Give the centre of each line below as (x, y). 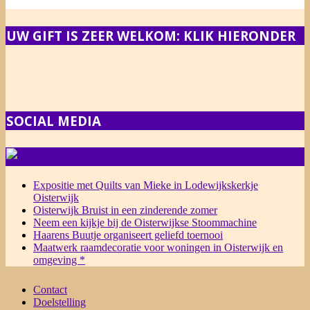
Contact (50, 289)
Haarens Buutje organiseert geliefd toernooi (128, 235)
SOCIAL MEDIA (54, 121)
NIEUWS (71, 157)
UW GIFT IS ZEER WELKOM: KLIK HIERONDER (151, 36)
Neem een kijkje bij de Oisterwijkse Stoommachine (145, 222)
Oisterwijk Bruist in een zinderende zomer (125, 210)
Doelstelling (60, 302)
